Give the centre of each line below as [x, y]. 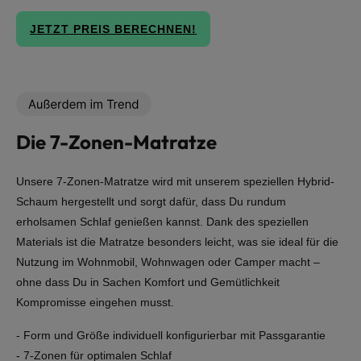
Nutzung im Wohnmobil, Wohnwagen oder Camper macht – [168, 262]
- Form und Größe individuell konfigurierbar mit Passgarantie [171, 336]
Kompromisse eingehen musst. [95, 303]
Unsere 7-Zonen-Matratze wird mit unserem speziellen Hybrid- [175, 182]
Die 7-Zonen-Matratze [116, 142]
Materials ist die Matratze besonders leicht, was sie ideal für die [177, 242]
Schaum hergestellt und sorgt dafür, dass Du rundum [151, 202]
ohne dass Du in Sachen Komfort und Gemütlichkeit [148, 282]
